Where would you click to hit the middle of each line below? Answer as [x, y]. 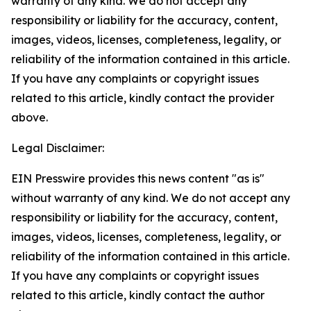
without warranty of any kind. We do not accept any [151, 198]
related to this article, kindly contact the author [138, 295]
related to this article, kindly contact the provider [143, 98]
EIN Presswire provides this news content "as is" [138, 178]
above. [30, 117]
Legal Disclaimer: [58, 148]
